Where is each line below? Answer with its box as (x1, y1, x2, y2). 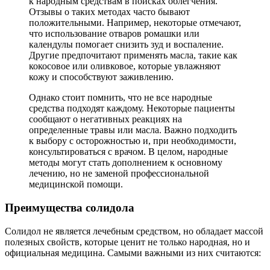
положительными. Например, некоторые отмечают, (29, 17, 241, 28)
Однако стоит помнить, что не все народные (29, 92, 212, 103)
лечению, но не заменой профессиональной (29, 168, 209, 179)
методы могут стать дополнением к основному (29, 157, 222, 168)
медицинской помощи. (29, 179, 123, 190)
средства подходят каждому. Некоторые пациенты (29, 103, 235, 114)
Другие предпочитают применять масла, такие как (29, 50, 237, 61)
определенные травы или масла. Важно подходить (29, 125, 237, 136)
